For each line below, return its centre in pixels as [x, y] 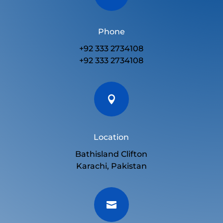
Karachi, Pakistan [111, 166]
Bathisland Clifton [111, 154]
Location [111, 137]
